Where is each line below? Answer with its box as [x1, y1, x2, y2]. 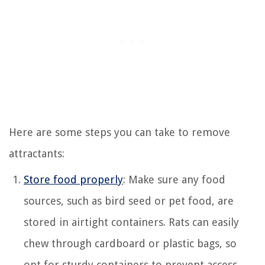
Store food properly [24, 173, 123, 186]
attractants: [9, 147, 64, 160]
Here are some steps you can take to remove [9, 125, 230, 138]
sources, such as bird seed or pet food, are [24, 194, 234, 207]
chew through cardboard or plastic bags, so [24, 237, 237, 250]
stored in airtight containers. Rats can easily [24, 215, 239, 228]
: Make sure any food [123, 173, 225, 186]
